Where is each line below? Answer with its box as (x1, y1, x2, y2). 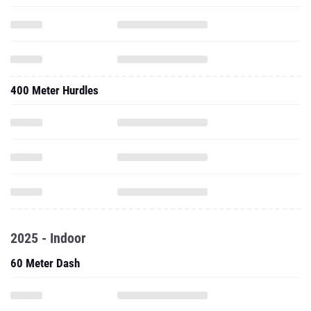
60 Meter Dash (10, 256, 80, 270)
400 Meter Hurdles (10, 83, 99, 97)
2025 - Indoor (10, 230, 86, 246)
